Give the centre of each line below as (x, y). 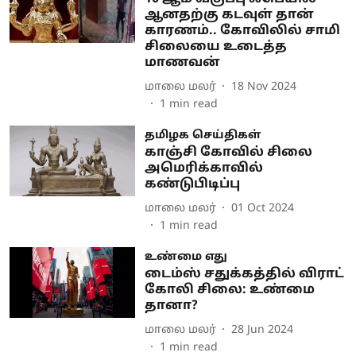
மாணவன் (182, 63)
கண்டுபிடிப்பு (192, 184)
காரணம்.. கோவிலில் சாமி (242, 31)
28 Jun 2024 (262, 330)
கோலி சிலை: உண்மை (229, 290)
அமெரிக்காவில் (203, 168)
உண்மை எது (186, 257)
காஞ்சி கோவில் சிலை (228, 153)
